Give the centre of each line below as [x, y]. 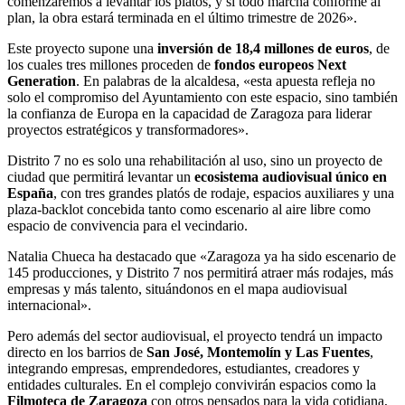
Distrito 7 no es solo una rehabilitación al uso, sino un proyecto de [195, 160]
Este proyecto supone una [82, 48]
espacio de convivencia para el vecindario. [127, 225]
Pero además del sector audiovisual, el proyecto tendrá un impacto [195, 335]
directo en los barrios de [77, 352]
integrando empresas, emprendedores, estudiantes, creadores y [184, 368]
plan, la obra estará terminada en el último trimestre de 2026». [182, 17]
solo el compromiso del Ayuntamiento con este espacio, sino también [202, 97]
